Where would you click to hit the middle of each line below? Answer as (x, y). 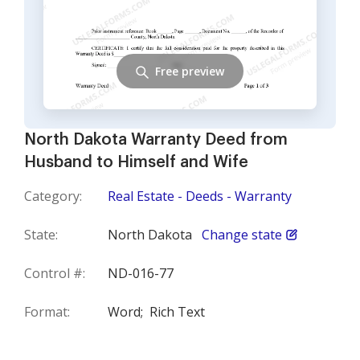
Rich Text (177, 312)
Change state (242, 235)
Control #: (55, 273)
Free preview (190, 71)
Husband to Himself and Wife (136, 162)
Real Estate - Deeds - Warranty (200, 196)
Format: (47, 312)
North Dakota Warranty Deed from (156, 140)
